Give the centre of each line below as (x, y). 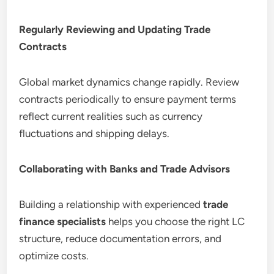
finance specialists (63, 221)
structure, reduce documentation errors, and (120, 238)
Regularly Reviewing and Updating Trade (115, 29)
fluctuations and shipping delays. (94, 133)
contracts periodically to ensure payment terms (128, 99)
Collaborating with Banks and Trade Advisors (125, 168)
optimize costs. (54, 255)
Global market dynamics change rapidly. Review (129, 82)
